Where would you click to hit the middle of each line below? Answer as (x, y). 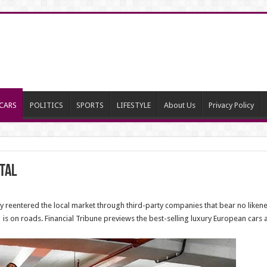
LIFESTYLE (133, 105)
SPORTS (90, 105)
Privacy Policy (231, 105)
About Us (179, 105)
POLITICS (46, 105)
